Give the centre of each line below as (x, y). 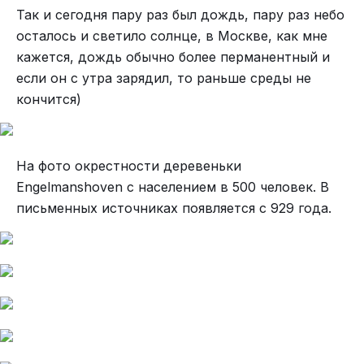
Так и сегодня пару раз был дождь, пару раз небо (180, 15)
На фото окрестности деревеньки (129, 166)
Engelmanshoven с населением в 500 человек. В (173, 187)
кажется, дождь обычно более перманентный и (173, 57)
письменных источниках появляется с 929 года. (174, 208)
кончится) (49, 99)
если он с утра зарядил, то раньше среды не (164, 78)
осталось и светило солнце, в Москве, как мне (172, 36)
